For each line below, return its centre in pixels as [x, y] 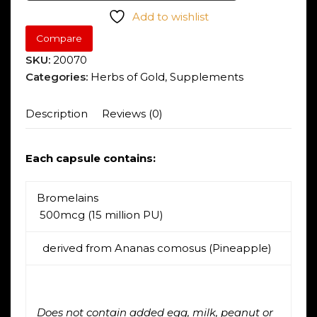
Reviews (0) [132, 113]
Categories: [56, 76]
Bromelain [65, 197]
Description [56, 113]
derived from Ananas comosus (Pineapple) [154, 248]
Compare [59, 39]
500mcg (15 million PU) [100, 214]
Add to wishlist [171, 17]
